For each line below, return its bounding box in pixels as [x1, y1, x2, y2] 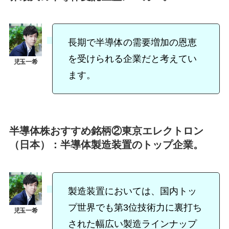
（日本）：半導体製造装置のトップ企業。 [9, 139, 203, 151]
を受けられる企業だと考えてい [67, 54, 197, 64]
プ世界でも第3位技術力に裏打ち [67, 202, 202, 213]
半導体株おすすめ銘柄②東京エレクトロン [9, 125, 203, 137]
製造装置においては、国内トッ [67, 186, 197, 196]
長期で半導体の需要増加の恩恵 [67, 37, 197, 48]
